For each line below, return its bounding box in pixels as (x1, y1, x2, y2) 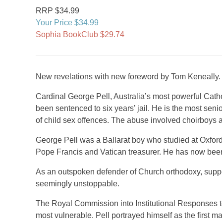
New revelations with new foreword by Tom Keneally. (36, 72, 221, 81)
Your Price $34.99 (36, 18, 99, 27)
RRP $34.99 (36, 6, 79, 15)
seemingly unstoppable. (36, 179, 119, 188)
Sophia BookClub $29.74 (36, 30, 124, 39)
